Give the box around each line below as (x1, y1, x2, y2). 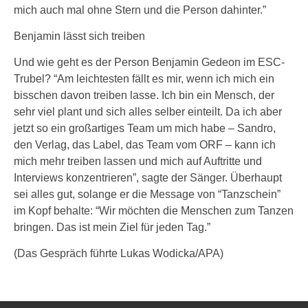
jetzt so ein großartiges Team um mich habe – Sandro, (14, 122, 276, 134)
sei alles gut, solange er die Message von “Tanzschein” (14, 188, 280, 200)
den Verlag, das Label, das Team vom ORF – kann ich (14, 139, 276, 151)
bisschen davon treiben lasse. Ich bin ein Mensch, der (14, 89, 274, 101)
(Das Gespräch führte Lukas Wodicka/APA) (14, 247, 223, 259)
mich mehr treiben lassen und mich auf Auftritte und (14, 155, 262, 167)
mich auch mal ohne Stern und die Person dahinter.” (14, 4, 266, 16)
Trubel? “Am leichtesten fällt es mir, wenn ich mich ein (14, 73, 274, 85)
